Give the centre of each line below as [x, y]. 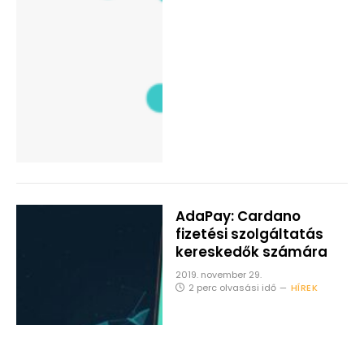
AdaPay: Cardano [238, 216]
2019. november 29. [218, 274]
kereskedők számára [251, 251]
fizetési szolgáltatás [249, 234]
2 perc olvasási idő [232, 287]
